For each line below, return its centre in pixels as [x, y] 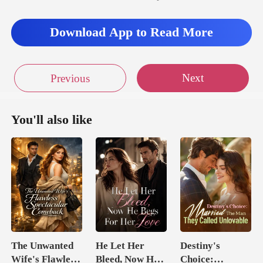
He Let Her [120, 246]
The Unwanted [43, 246]
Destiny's [200, 246]
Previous [70, 79]
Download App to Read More [131, 32]
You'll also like [52, 119]
